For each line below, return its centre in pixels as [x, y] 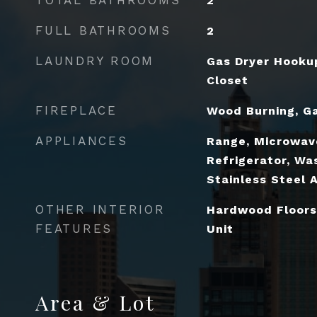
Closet [227, 80]
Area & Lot [96, 302]
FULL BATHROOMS [103, 30]
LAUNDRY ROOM [95, 60]
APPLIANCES [82, 140]
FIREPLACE [76, 110]
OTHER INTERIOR [100, 209]
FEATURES [74, 228]
